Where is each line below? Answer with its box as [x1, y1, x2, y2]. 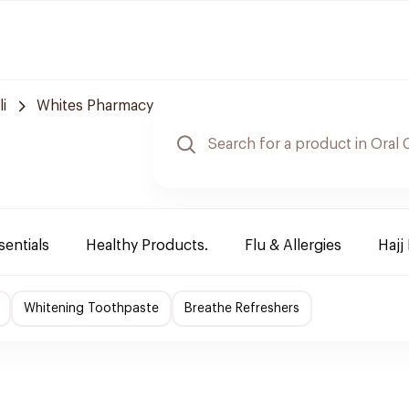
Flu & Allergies [245, 238, 341, 253]
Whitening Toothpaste [24, 302, 159, 315]
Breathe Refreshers [184, 302, 299, 315]
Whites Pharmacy [37, 99, 153, 113]
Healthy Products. [86, 238, 208, 253]
